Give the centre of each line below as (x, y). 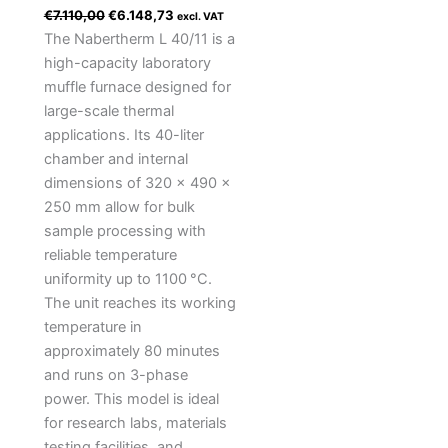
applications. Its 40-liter (123, 135)
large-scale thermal (108, 111)
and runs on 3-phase (115, 375)
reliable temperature (110, 255)
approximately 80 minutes (131, 351)
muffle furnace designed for (137, 87)
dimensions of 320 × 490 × (137, 183)
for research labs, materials (135, 423)
